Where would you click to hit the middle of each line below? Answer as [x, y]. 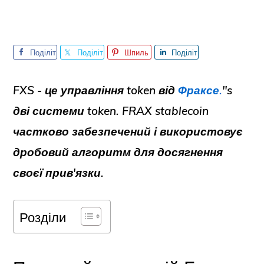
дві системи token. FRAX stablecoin [111, 111]
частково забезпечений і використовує [128, 131]
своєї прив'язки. [59, 173]
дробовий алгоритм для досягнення [118, 152]
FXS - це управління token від [96, 90]
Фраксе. [200, 90]
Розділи [43, 217]
